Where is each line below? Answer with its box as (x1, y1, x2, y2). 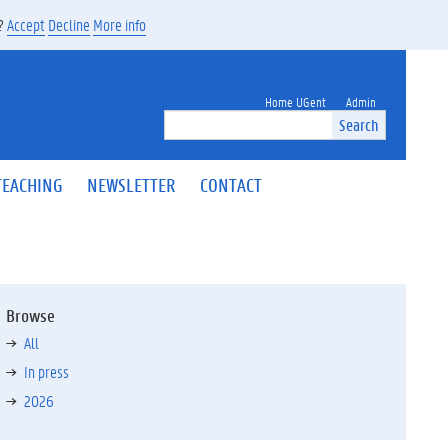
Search (339, 114, 378, 135)
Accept (7, 14, 45, 35)
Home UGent (265, 92, 326, 110)
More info (93, 14, 146, 35)
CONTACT (200, 172, 262, 197)
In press (24, 361, 69, 382)
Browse (6, 304, 55, 327)
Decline (48, 14, 90, 35)
